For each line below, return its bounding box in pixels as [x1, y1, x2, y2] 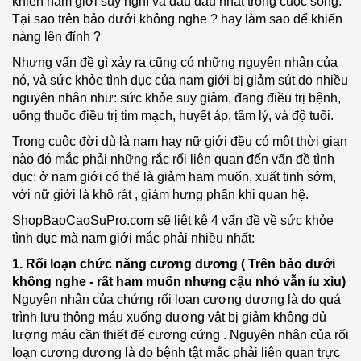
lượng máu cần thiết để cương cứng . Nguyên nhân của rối [12, 328, 349, 342]
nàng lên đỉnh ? [12, 30, 101, 44]
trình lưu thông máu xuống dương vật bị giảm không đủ [12, 310, 326, 324]
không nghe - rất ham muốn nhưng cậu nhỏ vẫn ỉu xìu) [12, 275, 346, 288]
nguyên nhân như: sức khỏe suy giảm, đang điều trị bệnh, [12, 91, 341, 105]
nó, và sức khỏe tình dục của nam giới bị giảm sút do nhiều [12, 73, 348, 87]
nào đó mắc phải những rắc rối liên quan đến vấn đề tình [12, 152, 334, 166]
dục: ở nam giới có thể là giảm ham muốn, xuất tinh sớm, [12, 170, 336, 184]
